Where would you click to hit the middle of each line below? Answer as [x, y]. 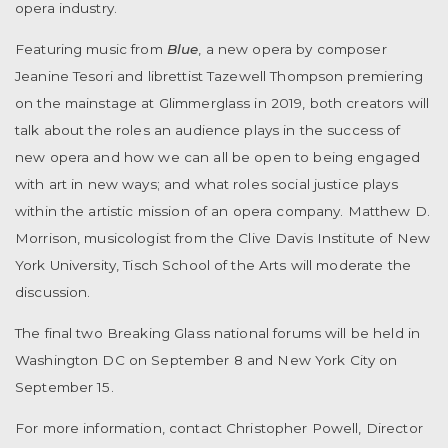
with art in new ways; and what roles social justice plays [206, 183]
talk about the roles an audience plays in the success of [208, 129]
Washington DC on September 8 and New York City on [206, 359]
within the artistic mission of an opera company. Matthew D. [222, 210]
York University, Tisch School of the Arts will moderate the [213, 264]
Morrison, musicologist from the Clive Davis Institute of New [223, 237]
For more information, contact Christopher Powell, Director [219, 427]
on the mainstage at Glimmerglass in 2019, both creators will [222, 102]
